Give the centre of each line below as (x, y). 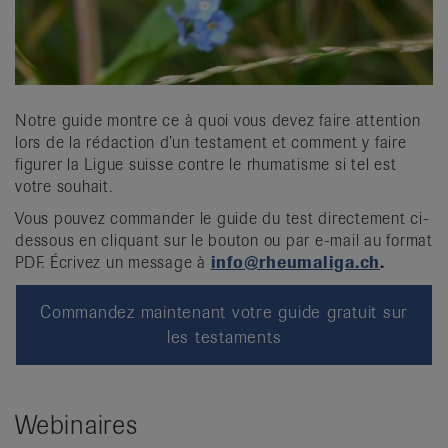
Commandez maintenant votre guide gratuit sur (224, 312)
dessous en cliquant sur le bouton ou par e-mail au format (224, 241)
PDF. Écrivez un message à (113, 263)
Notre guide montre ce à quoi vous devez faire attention (218, 121)
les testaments (224, 337)
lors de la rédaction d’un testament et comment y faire (211, 143)
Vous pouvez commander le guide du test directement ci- (222, 219)
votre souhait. (64, 187)
